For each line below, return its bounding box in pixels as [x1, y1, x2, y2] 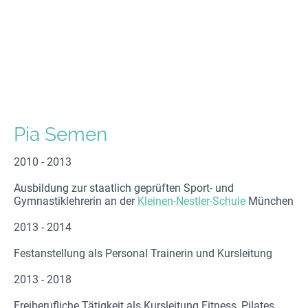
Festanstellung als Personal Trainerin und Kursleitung [14, 247, 272, 261]
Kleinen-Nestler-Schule [137, 195, 245, 208]
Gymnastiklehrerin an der [14, 195, 137, 208]
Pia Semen [14, 123, 107, 146]
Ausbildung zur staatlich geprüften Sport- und [14, 181, 234, 195]
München [245, 195, 294, 208]
